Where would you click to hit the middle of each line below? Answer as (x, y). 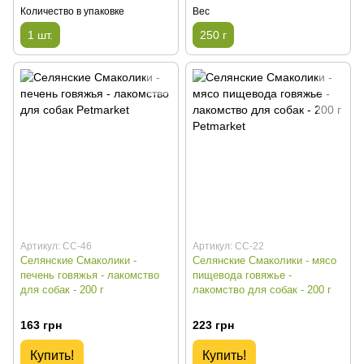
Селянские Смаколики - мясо (264, 260)
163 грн (41, 325)
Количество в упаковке (72, 11)
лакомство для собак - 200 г (262, 289)
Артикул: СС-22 (228, 246)
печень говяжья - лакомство (90, 275)
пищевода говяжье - (242, 275)
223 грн (213, 325)
